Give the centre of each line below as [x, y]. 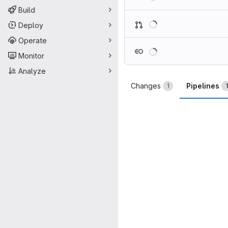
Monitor [31, 55]
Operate [33, 40]
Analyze [32, 71]
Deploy [31, 25]
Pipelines [203, 86]
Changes [146, 86]
